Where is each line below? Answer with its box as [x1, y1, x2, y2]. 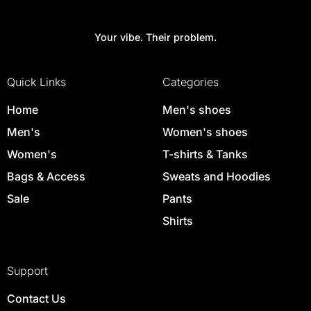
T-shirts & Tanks [162, 146, 248, 161]
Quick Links [6, 74, 66, 89]
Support [6, 264, 48, 278]
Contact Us [6, 292, 66, 306]
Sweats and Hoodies [162, 169, 271, 183]
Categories [162, 74, 219, 89]
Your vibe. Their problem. [94, 31, 217, 43]
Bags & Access [6, 169, 85, 183]
